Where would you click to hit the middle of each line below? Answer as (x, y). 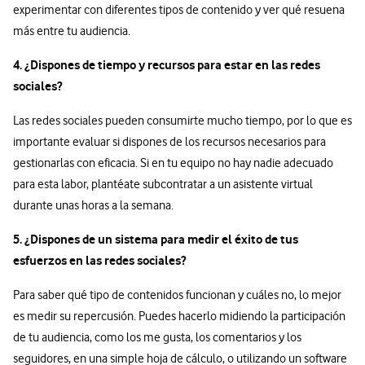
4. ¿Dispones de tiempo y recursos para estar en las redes (167, 65)
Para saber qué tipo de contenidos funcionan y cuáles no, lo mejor (177, 295)
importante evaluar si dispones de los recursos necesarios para (169, 142)
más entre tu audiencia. (72, 31)
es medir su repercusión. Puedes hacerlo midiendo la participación (179, 317)
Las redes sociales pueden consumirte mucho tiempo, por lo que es (182, 121)
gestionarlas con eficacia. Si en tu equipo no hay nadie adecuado (173, 163)
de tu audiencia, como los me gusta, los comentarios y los (157, 338)
